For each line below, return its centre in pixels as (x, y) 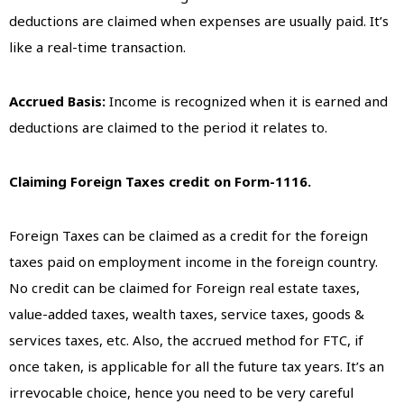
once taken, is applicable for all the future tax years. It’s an (197, 367)
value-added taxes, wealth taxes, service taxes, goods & (187, 314)
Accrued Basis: (59, 101)
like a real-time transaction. (99, 47)
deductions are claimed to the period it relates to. (170, 128)
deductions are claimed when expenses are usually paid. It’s (199, 21)
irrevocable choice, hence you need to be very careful (181, 393)
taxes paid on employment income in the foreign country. (193, 262)
